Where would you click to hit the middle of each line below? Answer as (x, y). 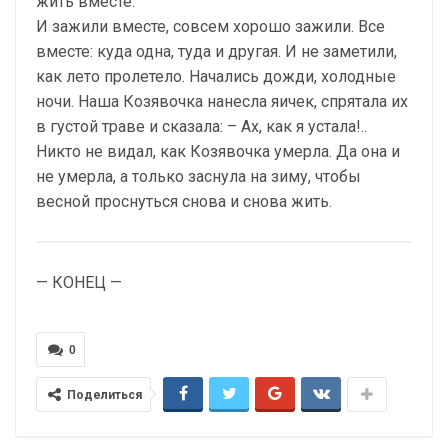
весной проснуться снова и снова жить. (184, 201)
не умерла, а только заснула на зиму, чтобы (198, 176)
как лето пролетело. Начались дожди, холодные (216, 76)
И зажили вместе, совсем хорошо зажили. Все (210, 26)
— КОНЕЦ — (79, 282)
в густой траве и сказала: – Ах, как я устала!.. (201, 126)
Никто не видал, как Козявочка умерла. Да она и (218, 151)
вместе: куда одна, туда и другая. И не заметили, (216, 51)
